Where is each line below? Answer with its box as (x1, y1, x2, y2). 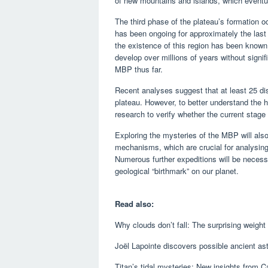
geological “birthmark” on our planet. (115, 165, 239, 176)
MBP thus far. (115, 63, 163, 75)
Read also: (115, 198, 154, 209)
